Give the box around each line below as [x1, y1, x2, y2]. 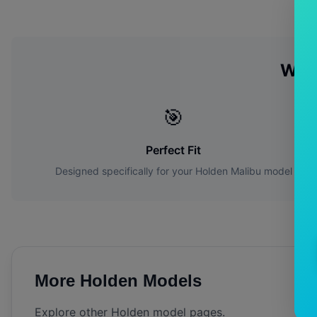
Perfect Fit [146, 143, 202, 158]
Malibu [230, 165, 261, 178]
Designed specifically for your [54, 165, 195, 178]
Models [138, 271, 202, 291]
